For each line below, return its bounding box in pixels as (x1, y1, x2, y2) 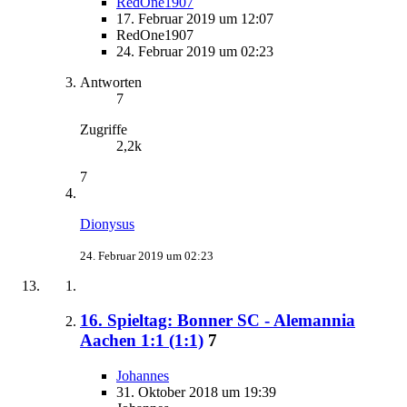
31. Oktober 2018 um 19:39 (116, 384, 276, 401)
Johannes (116, 368, 169, 384)
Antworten (80, 74, 142, 90)
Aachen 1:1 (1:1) (80, 331, 203, 351)
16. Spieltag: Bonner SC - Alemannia (80, 311, 355, 331)
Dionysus (80, 215, 134, 232)
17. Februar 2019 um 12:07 (116, 10, 273, 26)
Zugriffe (80, 121, 127, 137)
